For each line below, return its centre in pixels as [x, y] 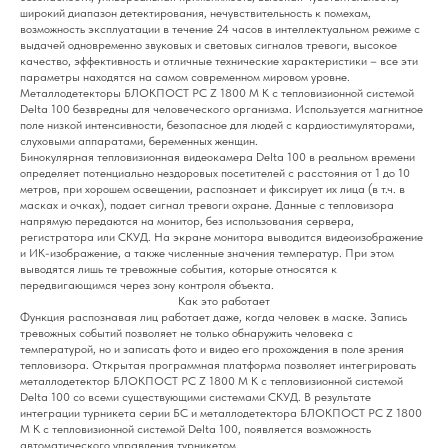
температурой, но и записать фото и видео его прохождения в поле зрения [212, 349]
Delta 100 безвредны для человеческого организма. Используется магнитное [221, 109]
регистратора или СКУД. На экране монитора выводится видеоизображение [221, 237]
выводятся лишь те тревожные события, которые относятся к [178, 269]
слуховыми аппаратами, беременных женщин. [139, 141]
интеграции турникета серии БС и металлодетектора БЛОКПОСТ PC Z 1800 [221, 413]
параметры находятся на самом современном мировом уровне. [185, 77]
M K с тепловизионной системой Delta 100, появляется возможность [195, 429]
